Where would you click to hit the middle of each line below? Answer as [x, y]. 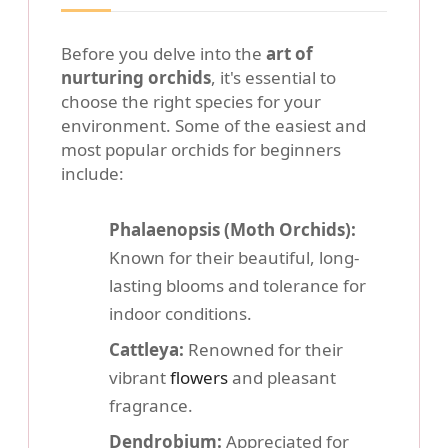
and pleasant [282, 378]
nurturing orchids [136, 78]
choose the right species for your [191, 102]
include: [92, 174]
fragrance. [151, 406]
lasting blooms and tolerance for [237, 286]
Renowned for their [263, 350]
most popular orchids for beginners [201, 150]
